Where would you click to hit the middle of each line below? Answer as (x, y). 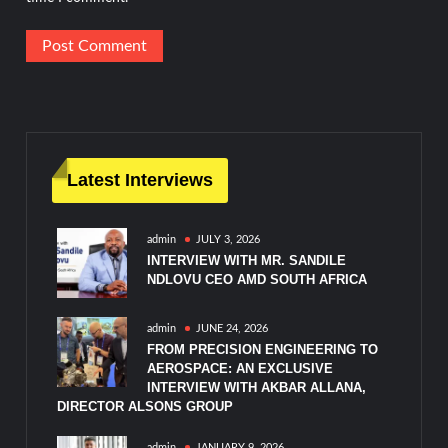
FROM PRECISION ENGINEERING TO (263, 350)
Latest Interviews (140, 180)
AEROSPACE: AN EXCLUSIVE (240, 369)
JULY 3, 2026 (228, 240)
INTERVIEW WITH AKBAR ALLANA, (257, 388)
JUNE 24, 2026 (232, 329)
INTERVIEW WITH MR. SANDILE (247, 261)
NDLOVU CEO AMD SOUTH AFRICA (257, 280)
